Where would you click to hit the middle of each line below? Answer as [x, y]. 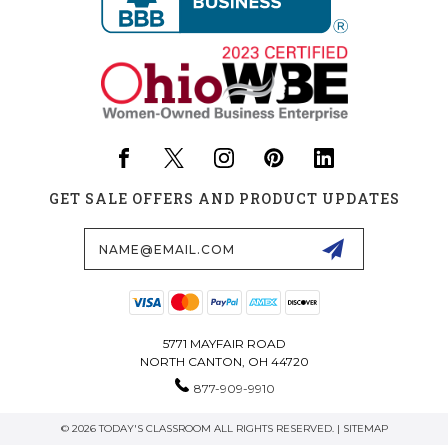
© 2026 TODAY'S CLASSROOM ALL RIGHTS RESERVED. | [201, 429]
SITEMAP [365, 429]
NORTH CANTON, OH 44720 [224, 362]
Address [52, 249]
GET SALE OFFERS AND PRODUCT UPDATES [224, 199]
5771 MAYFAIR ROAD [224, 344]
